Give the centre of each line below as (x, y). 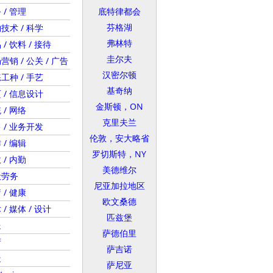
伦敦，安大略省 (119, 138)
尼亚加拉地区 (119, 186)
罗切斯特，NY (119, 154)
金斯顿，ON (119, 106)
